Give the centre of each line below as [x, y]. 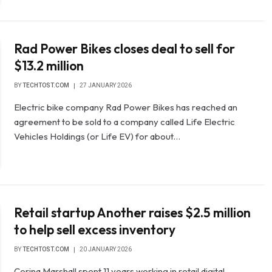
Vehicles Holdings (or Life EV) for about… [97, 136]
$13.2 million [49, 65]
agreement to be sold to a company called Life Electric [125, 121]
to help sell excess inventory [95, 230]
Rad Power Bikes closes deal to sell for [125, 48]
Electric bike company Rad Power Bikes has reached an [126, 107]
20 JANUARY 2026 [106, 250]
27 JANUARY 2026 [106, 85]
